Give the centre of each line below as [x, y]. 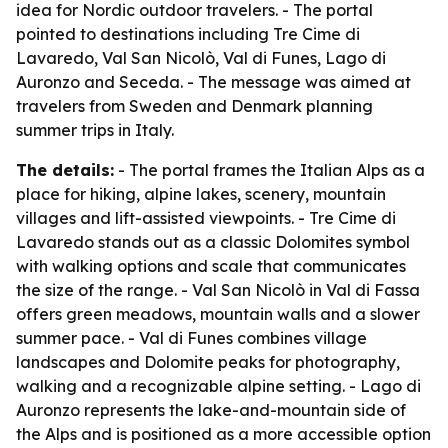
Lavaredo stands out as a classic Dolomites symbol [213, 242]
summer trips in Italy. [95, 130]
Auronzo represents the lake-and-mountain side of [211, 410]
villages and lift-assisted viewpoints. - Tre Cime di [206, 218]
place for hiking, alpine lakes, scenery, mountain [201, 194]
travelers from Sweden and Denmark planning [194, 106]
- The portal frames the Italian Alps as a [269, 170]
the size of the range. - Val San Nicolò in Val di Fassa [218, 290]
